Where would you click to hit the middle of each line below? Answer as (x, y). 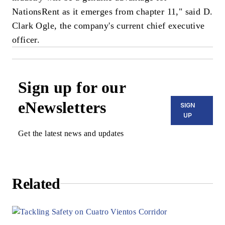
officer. (26, 39)
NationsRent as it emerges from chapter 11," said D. (113, 11)
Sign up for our (72, 87)
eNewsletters (62, 107)
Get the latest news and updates (71, 133)
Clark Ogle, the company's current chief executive (108, 25)
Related (36, 184)
